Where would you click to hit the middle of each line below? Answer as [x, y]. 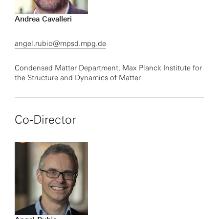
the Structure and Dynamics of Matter [78, 78]
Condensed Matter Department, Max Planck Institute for [108, 68]
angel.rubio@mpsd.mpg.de [60, 44]
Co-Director [45, 120]
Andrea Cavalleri [43, 19]
